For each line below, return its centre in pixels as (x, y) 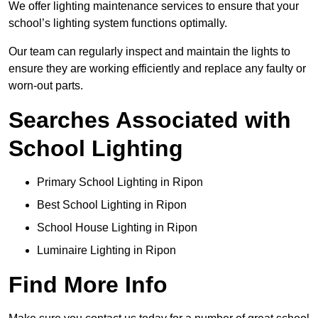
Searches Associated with (150, 120)
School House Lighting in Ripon (117, 228)
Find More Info (88, 285)
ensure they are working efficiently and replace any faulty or (157, 69)
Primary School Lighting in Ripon (120, 182)
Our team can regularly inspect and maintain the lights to (149, 52)
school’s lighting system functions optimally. (118, 23)
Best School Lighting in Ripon (112, 205)
